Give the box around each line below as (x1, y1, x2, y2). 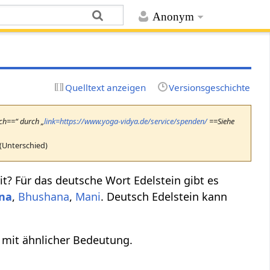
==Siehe (207, 115, 235, 127)
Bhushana (18, 189, 70, 204)
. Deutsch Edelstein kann (101, 189, 228, 204)
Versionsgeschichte (168, 81, 250, 93)
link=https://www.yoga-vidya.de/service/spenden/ (44, 115, 208, 127)
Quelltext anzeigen (65, 81, 146, 93)
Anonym (152, 10, 194, 24)
